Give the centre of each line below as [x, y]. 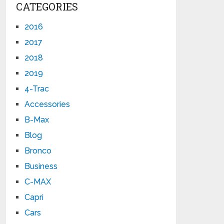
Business [41, 166]
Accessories [47, 104]
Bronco [38, 151]
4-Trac [37, 89]
